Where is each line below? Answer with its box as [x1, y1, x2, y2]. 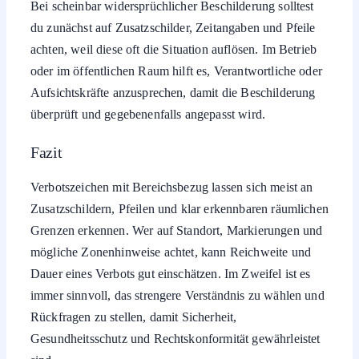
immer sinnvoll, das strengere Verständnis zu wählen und [30, 288, 325, 303]
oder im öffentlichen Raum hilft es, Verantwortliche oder [30, 63, 322, 78]
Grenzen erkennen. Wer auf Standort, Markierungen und [30, 224, 323, 238]
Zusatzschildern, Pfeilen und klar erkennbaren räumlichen [30, 202, 329, 216]
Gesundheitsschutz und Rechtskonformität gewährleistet [30, 332, 321, 346]
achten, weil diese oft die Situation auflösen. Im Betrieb [30, 42, 317, 56]
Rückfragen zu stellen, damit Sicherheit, [30, 310, 237, 325]
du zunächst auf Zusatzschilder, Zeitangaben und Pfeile [30, 20, 316, 34]
